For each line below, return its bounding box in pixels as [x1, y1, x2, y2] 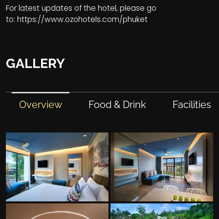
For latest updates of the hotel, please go [6, 3, 156, 14]
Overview [19, 99, 63, 111]
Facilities [173, 99, 212, 111]
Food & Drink [88, 99, 147, 111]
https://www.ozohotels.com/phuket [17, 14, 148, 25]
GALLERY [6, 56, 65, 71]
